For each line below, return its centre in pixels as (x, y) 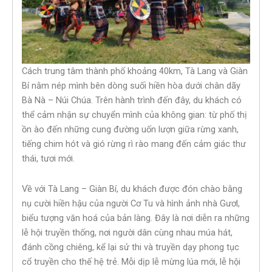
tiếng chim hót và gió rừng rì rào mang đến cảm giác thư (134, 144)
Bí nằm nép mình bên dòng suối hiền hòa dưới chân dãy (131, 86)
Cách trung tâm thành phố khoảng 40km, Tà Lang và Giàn (135, 71)
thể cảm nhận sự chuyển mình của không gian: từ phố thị (134, 115)
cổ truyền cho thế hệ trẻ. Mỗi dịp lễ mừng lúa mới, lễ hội (131, 261)
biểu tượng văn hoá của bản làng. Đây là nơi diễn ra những (136, 218)
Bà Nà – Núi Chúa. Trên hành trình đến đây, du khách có (132, 100)
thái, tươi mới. (48, 159)
